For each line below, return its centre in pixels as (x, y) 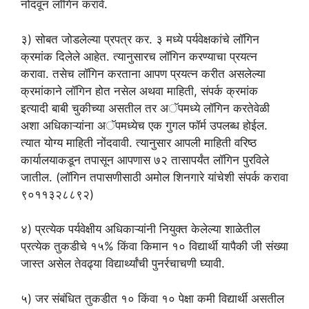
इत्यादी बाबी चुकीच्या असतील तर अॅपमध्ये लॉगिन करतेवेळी (145, 108)
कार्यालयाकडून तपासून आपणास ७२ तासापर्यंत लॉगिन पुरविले (145, 160)
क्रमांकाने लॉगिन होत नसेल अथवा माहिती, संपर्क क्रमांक (139, 91)
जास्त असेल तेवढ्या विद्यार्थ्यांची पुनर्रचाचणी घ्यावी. (123, 264)
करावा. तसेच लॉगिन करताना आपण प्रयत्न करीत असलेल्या (143, 73)
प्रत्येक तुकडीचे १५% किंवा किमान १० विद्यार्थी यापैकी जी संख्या (154, 247)
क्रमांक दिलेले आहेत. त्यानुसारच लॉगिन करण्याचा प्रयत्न (139, 56)
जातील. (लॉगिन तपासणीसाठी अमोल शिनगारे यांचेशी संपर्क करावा (154, 177)
